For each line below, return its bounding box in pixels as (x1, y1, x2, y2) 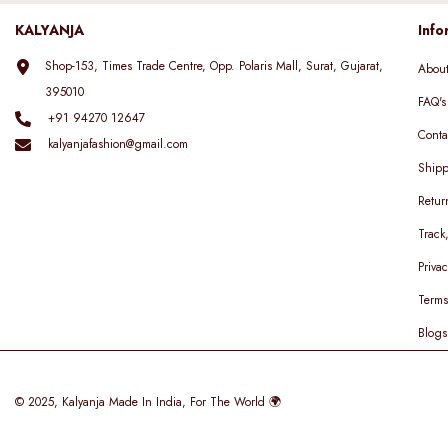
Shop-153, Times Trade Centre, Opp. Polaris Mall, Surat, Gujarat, (44, 56, 383, 75)
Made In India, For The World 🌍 (105, 392, 281, 411)
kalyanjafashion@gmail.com (48, 134, 188, 153)
